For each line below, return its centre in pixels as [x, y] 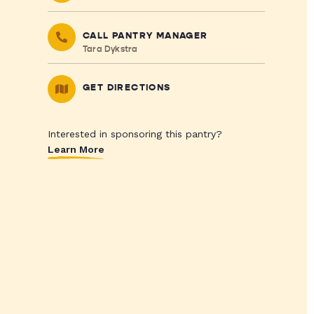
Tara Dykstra [110, 49]
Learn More [76, 149]
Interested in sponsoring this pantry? [135, 134]
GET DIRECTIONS [127, 88]
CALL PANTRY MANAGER [145, 36]
